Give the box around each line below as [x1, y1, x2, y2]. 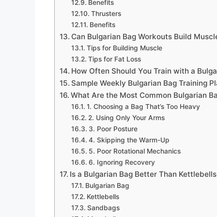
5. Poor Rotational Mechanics [88, 147, 181, 155]
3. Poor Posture [88, 125, 138, 133]
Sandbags [87, 204, 120, 212]
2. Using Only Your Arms [88, 114, 165, 122]
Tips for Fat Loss [88, 55, 141, 63]
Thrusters [91, 10, 121, 18]
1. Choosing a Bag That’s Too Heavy [86, 103, 200, 111]
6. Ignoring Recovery [88, 158, 155, 167]
